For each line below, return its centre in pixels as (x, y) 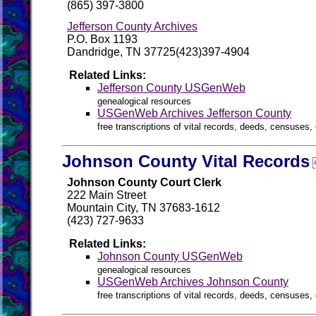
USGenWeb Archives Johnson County (193, 282)
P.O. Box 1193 (102, 39)
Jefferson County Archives (132, 26)
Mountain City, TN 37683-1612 (144, 208)
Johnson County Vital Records (186, 161)
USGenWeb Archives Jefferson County (194, 113)
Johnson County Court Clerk (144, 182)
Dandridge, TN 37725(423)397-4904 (158, 52)
